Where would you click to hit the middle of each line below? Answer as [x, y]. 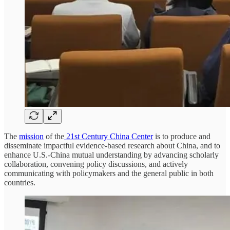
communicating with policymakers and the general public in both [109, 174]
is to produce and [182, 137]
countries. [20, 183]
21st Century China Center [109, 137]
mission [31, 137]
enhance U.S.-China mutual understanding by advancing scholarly [111, 155]
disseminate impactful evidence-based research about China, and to [112, 146]
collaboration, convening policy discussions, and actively [96, 164]
